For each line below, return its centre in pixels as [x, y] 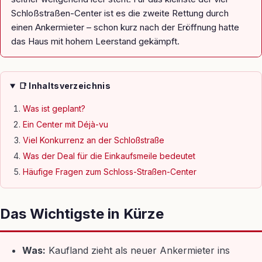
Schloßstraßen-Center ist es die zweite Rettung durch [120, 13]
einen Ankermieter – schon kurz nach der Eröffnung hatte [125, 27]
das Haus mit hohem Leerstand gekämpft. [95, 41]
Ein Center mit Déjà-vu [65, 124]
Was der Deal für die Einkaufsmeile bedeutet [109, 156]
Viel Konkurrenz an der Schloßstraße [94, 140]
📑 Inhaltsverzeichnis [64, 86]
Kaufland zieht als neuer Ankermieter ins [138, 250]
